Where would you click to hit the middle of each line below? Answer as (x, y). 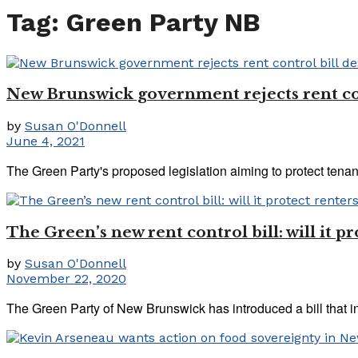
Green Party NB (163, 23)
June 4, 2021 (46, 141)
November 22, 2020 (66, 279)
